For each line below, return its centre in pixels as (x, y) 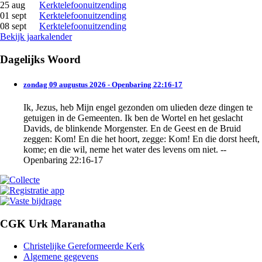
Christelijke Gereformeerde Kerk (84, 246)
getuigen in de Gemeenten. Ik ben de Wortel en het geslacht (133, 118)
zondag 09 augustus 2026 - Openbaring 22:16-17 (103, 84)
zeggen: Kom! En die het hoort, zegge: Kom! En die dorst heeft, (142, 139)
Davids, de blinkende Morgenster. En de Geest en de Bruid (132, 128)
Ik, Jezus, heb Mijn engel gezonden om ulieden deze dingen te (138, 107)
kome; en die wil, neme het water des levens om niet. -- (125, 149)
